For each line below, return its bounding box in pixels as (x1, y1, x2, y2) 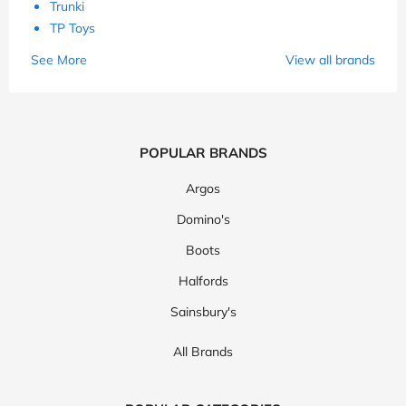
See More (31, 52, 87, 69)
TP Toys (50, 20, 95, 37)
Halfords (178, 273, 228, 290)
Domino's (176, 211, 230, 228)
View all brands (285, 52, 375, 69)
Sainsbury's (169, 304, 237, 321)
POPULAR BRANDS (139, 144, 267, 162)
